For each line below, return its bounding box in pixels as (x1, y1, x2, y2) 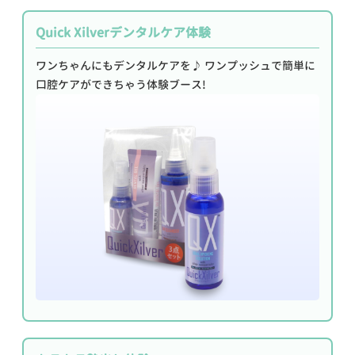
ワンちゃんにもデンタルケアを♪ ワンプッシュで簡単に (36, 57, 316, 74)
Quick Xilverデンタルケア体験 (36, 23, 212, 41)
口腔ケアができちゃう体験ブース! (36, 76, 207, 93)
